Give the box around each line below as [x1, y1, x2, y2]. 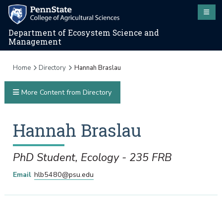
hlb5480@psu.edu [34, 169, 94, 179]
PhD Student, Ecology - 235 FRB [12, 150, 172, 165]
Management [8, 37, 62, 47]
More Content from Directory [19, 88, 111, 98]
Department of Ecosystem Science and [8, 28, 160, 38]
